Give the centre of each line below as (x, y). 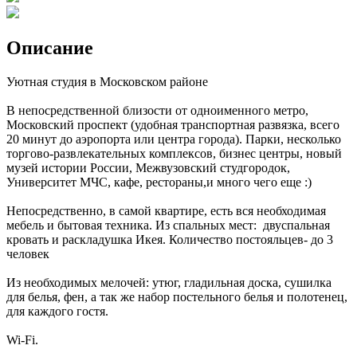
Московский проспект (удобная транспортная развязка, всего (173, 124)
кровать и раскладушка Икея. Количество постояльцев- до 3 (170, 239)
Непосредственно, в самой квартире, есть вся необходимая (166, 210)
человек (28, 253)
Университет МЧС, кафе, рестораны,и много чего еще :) (159, 182)
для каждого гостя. (57, 311)
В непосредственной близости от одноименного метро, (157, 110)
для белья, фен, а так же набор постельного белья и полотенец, (177, 296)
